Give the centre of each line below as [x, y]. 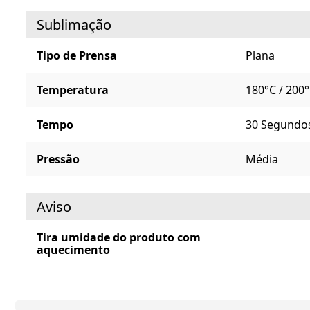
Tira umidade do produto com [119, 238]
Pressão [58, 159]
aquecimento [73, 250]
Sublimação [74, 25]
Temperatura [73, 90]
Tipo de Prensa [77, 56]
